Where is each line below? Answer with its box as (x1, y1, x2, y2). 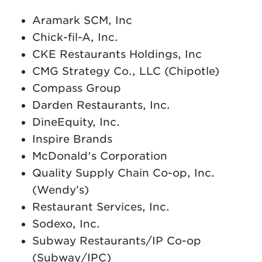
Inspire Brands (32, 132, 112, 145)
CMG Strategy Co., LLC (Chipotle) (32, 64, 219, 77)
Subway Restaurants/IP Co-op (32, 234, 201, 247)
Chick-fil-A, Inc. (32, 30, 118, 43)
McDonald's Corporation (32, 149, 167, 162)
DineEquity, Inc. (32, 115, 120, 128)
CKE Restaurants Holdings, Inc (32, 47, 202, 60)
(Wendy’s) (32, 183, 89, 196)
